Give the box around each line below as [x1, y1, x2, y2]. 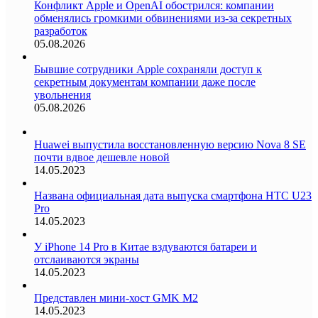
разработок [34, 24, 87, 37]
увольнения [34, 88, 91, 101]
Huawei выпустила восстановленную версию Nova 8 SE [34, 138, 306, 150]
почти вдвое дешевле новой [34, 150, 170, 163]
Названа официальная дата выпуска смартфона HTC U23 [34, 189, 312, 202]
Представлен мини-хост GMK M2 [34, 291, 198, 304]
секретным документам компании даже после [34, 75, 256, 88]
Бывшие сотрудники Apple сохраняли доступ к [34, 62, 262, 75]
